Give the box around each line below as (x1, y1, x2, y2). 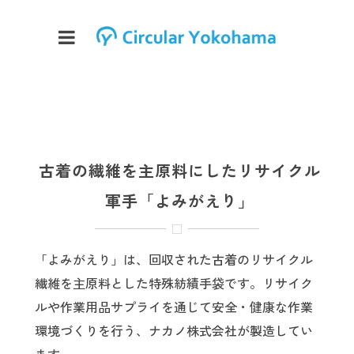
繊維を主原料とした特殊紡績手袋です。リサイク (35, 276, 313, 292)
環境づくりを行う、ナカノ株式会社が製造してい (35, 323, 313, 339)
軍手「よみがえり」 (104, 192, 254, 211)
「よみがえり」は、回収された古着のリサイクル (35, 252, 313, 268)
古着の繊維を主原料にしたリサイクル (38, 162, 321, 181)
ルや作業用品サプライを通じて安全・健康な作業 (35, 299, 313, 315)
